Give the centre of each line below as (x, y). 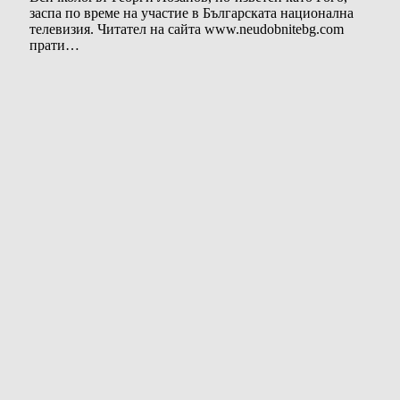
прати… (54, 45)
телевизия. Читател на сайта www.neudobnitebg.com (187, 29)
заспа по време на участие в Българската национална (192, 12)
